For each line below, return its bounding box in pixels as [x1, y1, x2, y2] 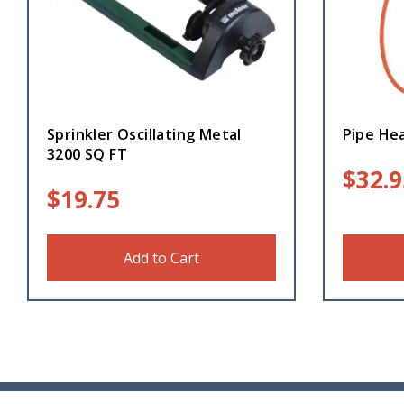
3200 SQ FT [47, 144, 128, 165]
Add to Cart [123, 248, 199, 269]
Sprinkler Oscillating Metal [47, 124, 242, 145]
